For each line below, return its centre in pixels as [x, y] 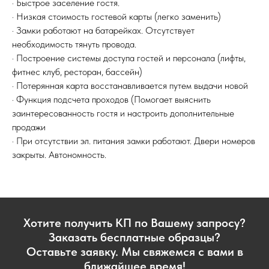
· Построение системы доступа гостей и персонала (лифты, [129, 58]
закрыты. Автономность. [59, 155]
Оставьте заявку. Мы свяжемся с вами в [134, 252]
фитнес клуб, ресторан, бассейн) [77, 72]
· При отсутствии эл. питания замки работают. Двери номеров [134, 141]
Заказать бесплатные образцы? [134, 237]
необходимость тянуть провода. [74, 44]
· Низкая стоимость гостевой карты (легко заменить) [116, 17]
